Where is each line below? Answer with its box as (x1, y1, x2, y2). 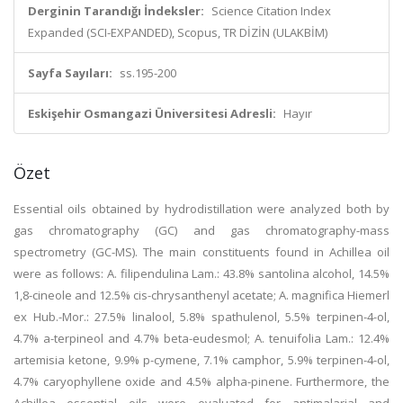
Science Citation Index (211, 3, 331, 19)
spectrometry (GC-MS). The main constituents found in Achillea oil (13, 244, 390, 260)
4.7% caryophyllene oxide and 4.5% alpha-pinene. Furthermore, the (13, 373, 390, 390)
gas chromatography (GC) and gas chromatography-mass (13, 222, 390, 238)
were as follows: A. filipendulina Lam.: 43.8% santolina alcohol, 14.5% (13, 265, 390, 282)
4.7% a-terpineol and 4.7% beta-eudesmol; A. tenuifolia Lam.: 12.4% (13, 330, 390, 346)
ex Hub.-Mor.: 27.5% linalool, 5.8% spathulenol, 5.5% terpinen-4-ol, (13, 309, 390, 325)
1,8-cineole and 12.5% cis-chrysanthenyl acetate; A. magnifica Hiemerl (13, 287, 390, 303)
